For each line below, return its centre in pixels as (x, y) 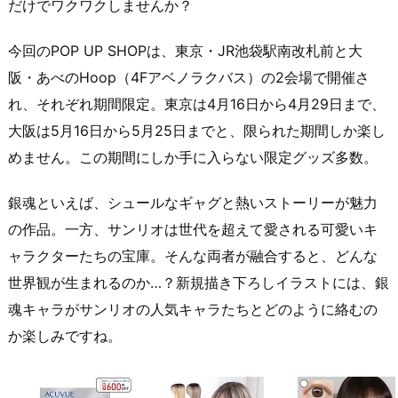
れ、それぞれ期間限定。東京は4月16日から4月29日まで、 (197, 103)
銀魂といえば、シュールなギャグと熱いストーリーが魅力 (193, 202)
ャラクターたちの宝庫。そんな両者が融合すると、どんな (193, 255)
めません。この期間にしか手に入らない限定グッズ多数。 (193, 157)
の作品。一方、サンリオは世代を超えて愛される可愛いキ (193, 229)
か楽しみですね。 (65, 335)
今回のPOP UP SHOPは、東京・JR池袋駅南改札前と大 (185, 50)
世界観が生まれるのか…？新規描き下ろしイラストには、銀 (199, 282)
